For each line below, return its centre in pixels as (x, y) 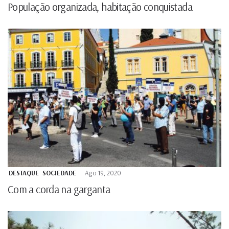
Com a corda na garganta (59, 189)
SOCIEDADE (59, 173)
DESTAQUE (24, 173)
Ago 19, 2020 (103, 173)
